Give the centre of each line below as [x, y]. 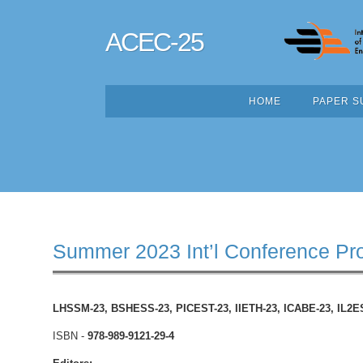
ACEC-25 [154, 42]
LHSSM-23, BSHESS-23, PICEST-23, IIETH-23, [168, 308]
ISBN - [70, 336]
